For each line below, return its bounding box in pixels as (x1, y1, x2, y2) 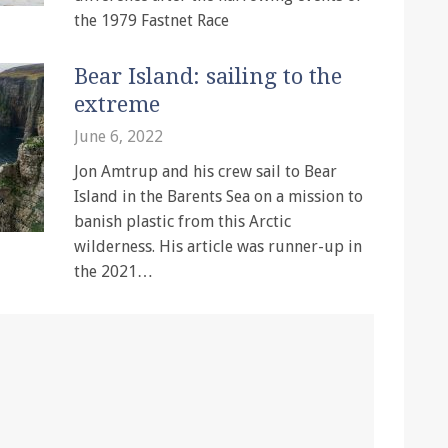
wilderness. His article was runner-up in (74, 237, 362, 256)
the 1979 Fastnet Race (74, 11, 229, 30)
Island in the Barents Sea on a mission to (74, 187, 363, 206)
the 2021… (74, 262, 153, 281)
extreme (74, 92, 160, 117)
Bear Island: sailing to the (74, 64, 342, 89)
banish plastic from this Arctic (74, 212, 291, 231)
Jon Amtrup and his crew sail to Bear (74, 162, 337, 181)
